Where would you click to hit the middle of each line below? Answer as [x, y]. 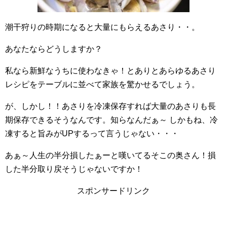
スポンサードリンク [113, 191]
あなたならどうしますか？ [54, 49]
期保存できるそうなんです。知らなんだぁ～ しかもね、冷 [111, 120]
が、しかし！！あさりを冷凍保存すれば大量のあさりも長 [110, 106]
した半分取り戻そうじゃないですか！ [74, 169]
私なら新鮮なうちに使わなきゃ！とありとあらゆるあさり [110, 71]
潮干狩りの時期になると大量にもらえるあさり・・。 [102, 27]
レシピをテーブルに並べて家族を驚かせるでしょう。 [102, 84]
